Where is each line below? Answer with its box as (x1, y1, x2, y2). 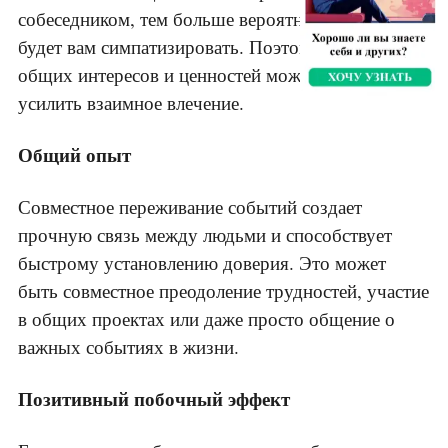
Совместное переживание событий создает (18, 194, 362, 220)
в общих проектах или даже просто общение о (18, 306, 395, 332)
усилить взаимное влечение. (18, 90, 244, 116)
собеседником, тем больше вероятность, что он (18, 6, 401, 32)
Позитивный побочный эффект (18, 385, 290, 413)
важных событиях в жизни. (18, 334, 239, 360)
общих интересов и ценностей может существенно (18, 62, 426, 88)
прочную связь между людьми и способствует (18, 222, 392, 248)
